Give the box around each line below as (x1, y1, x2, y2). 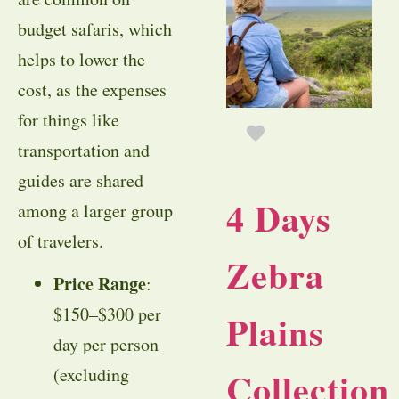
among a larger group (18, 198, 173, 223)
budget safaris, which (18, 16, 172, 41)
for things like (18, 107, 119, 132)
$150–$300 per (53, 302, 161, 327)
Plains (226, 305, 324, 359)
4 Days (226, 191, 331, 245)
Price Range (53, 271, 146, 297)
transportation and (18, 137, 150, 162)
